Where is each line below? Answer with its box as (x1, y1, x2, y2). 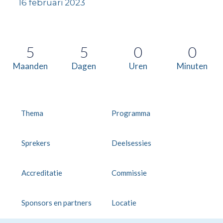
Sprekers (21, 138, 50, 148)
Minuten (177, 61, 208, 72)
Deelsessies (111, 138, 152, 148)
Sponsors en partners (21, 198, 92, 208)
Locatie (111, 198, 137, 208)
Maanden (12, 61, 48, 72)
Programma (111, 109, 151, 118)
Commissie (111, 168, 147, 178)
